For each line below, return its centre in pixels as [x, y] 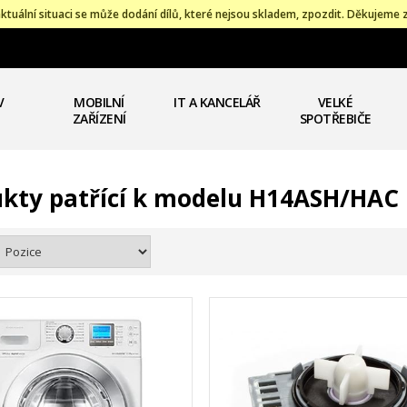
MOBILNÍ [99, 102]
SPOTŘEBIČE [335, 119]
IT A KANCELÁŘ [217, 102]
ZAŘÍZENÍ [99, 119]
